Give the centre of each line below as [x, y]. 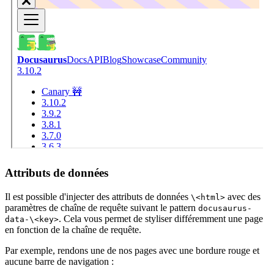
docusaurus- [225, 208]
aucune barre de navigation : [59, 261]
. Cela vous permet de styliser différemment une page [161, 218]
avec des [243, 196]
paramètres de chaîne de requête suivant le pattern [102, 207]
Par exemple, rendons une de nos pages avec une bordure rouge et [132, 250]
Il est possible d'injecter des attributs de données [98, 196]
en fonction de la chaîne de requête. [73, 229]
